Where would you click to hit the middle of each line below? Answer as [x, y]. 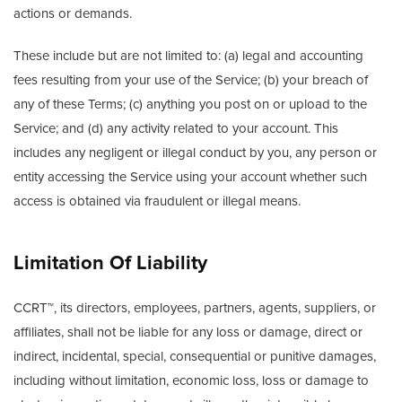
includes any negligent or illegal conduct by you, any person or [195, 153]
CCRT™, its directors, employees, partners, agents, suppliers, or [195, 308]
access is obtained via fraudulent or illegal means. [157, 201]
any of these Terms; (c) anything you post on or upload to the [190, 104]
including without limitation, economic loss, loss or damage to [191, 380]
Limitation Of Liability [110, 263]
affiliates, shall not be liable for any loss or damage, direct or [188, 332]
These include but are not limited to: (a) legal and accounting [188, 56]
